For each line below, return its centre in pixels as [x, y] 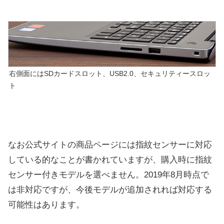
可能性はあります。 [46, 204]
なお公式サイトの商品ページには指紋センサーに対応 [110, 144]
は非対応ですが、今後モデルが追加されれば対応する [110, 189]
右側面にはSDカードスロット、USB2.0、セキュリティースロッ [110, 73]
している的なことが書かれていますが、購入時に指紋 [110, 159]
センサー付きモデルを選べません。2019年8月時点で [108, 174]
